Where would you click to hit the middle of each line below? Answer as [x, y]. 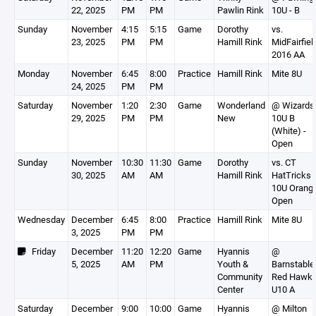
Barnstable [293, 264]
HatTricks [291, 175]
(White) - [289, 130]
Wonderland [241, 105]
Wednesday [41, 219]
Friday [41, 251]
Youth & [233, 264]
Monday [34, 73]
